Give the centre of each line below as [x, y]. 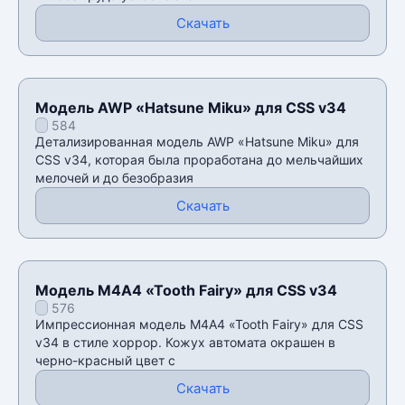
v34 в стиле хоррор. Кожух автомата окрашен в [185, 342]
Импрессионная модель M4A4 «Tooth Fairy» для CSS [199, 324]
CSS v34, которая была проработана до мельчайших [199, 159]
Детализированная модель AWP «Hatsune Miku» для [197, 141]
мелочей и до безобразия [114, 177]
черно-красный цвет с [105, 360]
